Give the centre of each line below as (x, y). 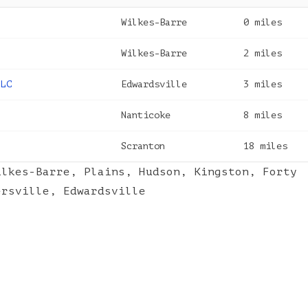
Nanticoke (146, 115)
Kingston (221, 172)
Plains (104, 172)
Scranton (143, 146)
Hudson (159, 172)
